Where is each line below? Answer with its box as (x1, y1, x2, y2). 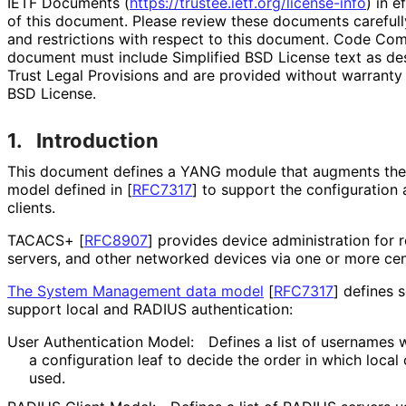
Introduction (36, 128, 159, 152)
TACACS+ (7, 230, 79, 249)
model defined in (7, 179, 127, 198)
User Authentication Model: (7, 332, 194, 351)
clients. (7, 198, 54, 217)
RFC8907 (84, 230, 148, 249)
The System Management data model (7, 281, 264, 300)
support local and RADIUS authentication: (7, 299, 293, 318)
